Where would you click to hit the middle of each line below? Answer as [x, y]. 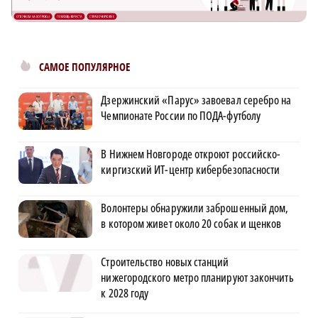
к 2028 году [125, 294]
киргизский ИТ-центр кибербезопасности [191, 170]
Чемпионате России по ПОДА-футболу [181, 116]
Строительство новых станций [165, 262]
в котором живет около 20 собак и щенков [191, 224]
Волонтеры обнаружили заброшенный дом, [195, 208]
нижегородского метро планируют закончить [197, 278]
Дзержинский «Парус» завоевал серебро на [196, 100]
